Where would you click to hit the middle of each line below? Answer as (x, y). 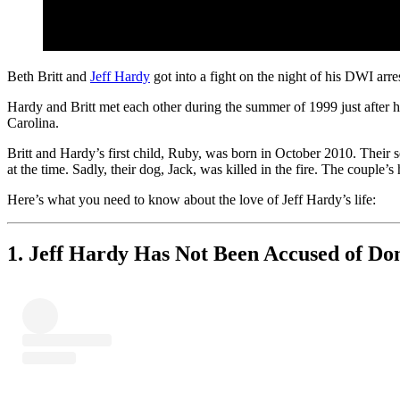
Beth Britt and (49, 76)
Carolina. (33, 122)
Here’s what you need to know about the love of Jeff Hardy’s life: (192, 199)
